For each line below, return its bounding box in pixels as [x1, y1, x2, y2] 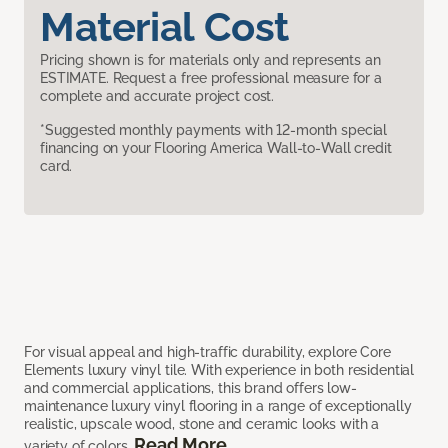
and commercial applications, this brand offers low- [24, 380, 357, 397]
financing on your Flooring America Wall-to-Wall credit [40, 140, 392, 157]
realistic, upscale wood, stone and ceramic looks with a [24, 416, 380, 433]
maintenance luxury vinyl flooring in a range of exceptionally [24, 398, 412, 415]
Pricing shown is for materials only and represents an [40, 52, 381, 69]
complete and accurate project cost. [40, 88, 275, 105]
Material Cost [40, 3, 289, 51]
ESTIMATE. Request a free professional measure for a [40, 70, 382, 87]
